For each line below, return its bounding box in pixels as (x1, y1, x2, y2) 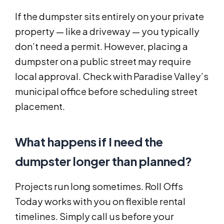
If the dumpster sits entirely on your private (15, 10, 204, 22)
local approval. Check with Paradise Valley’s (15, 70, 208, 82)
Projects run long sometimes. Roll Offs (15, 180, 183, 192)
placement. (15, 100, 65, 112)
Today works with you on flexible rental (15, 195, 185, 207)
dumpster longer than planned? (15, 153, 192, 169)
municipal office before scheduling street (15, 85, 197, 97)
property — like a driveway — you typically (15, 25, 199, 37)
